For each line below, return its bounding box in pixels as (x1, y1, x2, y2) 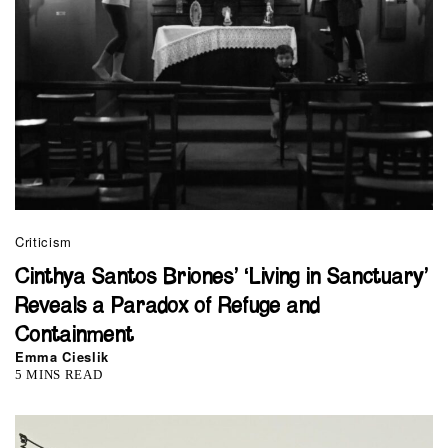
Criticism (15, 231, 72, 251)
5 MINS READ (15, 366, 103, 382)
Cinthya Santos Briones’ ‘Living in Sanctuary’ (15, 266, 428, 288)
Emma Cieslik (15, 346, 109, 366)
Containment (15, 324, 134, 346)
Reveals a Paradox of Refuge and (15, 295, 320, 317)
